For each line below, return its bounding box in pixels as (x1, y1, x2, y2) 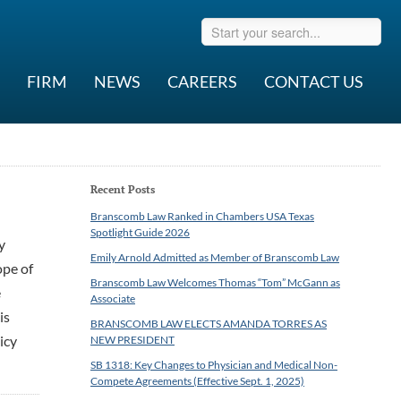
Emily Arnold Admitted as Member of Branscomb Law (90, 251, 339, 264)
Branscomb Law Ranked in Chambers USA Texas (90, 209, 314, 223)
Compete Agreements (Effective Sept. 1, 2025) (90, 374, 304, 388)
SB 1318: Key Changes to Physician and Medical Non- (90, 358, 337, 371)
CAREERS (167, 72, 237, 91)
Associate (90, 292, 135, 305)
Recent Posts (90, 183, 155, 196)
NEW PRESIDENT (90, 333, 175, 346)
